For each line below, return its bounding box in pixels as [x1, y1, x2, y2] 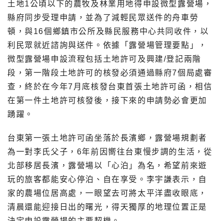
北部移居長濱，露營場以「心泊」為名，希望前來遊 [7, 161, 207, 170]
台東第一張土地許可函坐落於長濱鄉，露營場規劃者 [7, 134, 207, 143]
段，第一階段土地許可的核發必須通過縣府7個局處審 [7, 69, 213, 77]
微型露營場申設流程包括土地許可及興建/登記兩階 [7, 55, 201, 64]
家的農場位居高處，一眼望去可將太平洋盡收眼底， [7, 189, 207, 198]
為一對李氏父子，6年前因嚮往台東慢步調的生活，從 [7, 147, 213, 156]
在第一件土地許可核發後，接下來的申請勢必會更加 [7, 96, 207, 105]
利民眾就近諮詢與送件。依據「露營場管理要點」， [7, 41, 207, 50]
